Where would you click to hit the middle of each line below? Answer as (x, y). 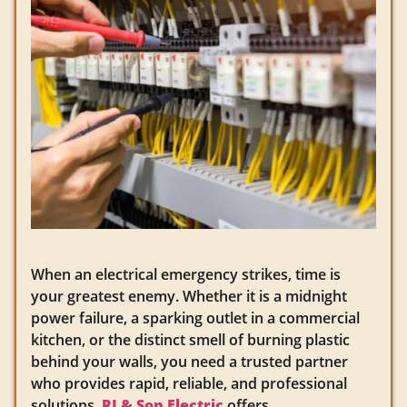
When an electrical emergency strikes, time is (186, 275)
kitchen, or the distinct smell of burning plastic (190, 340)
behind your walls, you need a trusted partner (189, 362)
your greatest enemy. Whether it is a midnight (189, 297)
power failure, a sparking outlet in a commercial (195, 318)
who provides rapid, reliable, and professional (189, 384)
